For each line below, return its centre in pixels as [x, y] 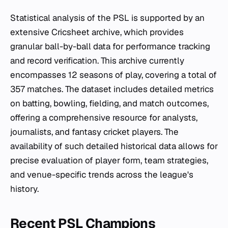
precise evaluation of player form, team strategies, [109, 160]
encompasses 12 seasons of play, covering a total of [113, 75]
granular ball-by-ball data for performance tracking [110, 46]
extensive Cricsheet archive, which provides [97, 32]
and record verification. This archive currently [97, 61]
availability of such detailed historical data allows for [114, 146]
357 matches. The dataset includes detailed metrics [112, 89]
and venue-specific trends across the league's [102, 175]
